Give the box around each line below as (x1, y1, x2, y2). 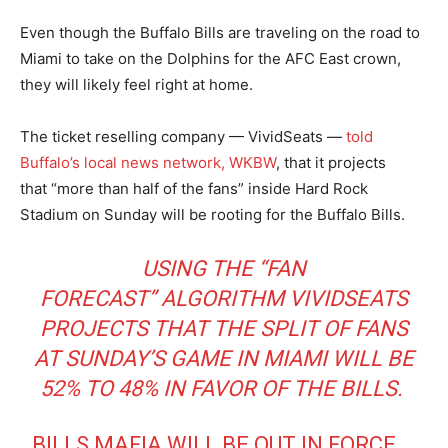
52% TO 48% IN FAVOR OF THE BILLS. (40, 376, 408, 402)
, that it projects (276, 153, 386, 173)
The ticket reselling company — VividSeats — (20, 127, 346, 147)
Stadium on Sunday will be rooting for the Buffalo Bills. (20, 205, 405, 225)
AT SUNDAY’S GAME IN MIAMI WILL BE (34, 346, 414, 372)
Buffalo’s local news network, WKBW (20, 153, 276, 173)
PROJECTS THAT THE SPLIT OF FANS (40, 316, 408, 342)
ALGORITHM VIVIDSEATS (156, 286, 408, 312)
